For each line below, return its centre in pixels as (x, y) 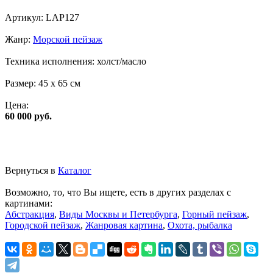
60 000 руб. (28, 116)
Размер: (22, 83)
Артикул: (25, 17)
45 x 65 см (59, 83)
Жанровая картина (124, 225)
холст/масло (122, 61)
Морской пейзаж (68, 39)
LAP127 (62, 17)
